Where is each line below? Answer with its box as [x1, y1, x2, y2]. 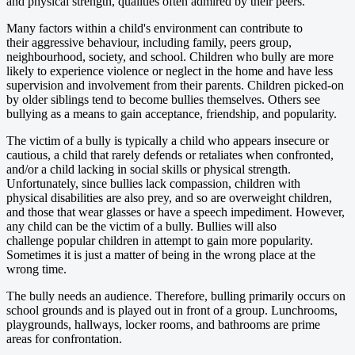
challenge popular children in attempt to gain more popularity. [6, 233, 313, 247]
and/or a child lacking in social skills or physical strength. [6, 162, 291, 176]
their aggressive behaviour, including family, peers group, [6, 35, 292, 49]
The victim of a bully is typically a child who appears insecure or [6, 133, 329, 147]
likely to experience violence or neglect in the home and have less [6, 63, 333, 78]
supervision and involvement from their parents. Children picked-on [6, 78, 344, 92]
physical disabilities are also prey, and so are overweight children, [6, 190, 332, 204]
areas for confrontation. [6, 331, 122, 345]
